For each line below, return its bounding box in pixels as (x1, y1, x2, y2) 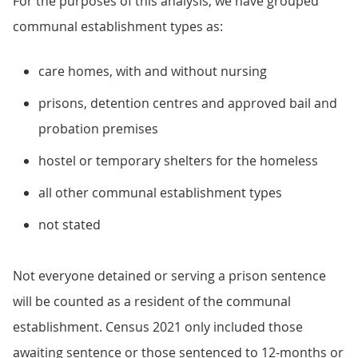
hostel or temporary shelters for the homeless (38, 152, 318, 169)
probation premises (38, 120, 158, 137)
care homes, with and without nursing (38, 62, 267, 80)
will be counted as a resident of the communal (13, 292, 291, 310)
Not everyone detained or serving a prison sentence (13, 267, 326, 284)
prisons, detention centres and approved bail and (38, 94, 337, 112)
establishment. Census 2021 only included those (13, 318, 303, 336)
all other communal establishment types (38, 184, 282, 201)
